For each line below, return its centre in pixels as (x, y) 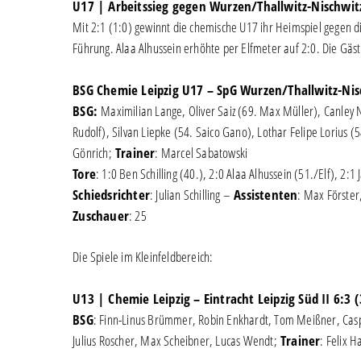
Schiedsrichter (111, 194)
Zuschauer (101, 215)
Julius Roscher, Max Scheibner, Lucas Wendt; (176, 340)
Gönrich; (94, 152)
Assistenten (266, 194)
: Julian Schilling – (192, 194)
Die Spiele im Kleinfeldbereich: (143, 257)
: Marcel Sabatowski (201, 152)
